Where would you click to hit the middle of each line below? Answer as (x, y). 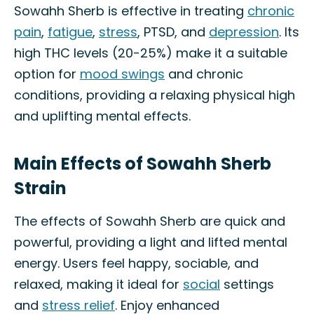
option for (47, 74)
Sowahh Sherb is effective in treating (131, 11)
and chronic (204, 74)
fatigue (70, 32)
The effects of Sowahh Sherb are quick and (150, 221)
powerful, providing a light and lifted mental (151, 242)
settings (247, 284)
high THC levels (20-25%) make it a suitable (151, 53)
